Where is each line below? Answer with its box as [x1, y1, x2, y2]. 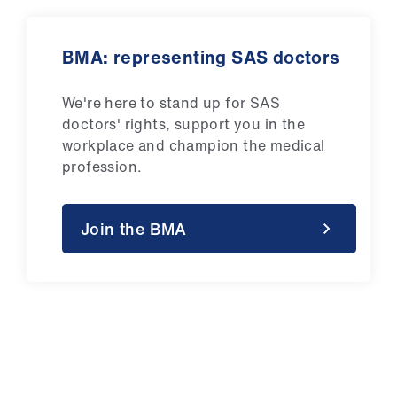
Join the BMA [81, 217, 187, 241]
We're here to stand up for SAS [62, 92, 280, 114]
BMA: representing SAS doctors [62, 44, 340, 71]
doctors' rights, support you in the [62, 113, 305, 136]
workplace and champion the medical [62, 135, 325, 157]
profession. [62, 156, 146, 178]
